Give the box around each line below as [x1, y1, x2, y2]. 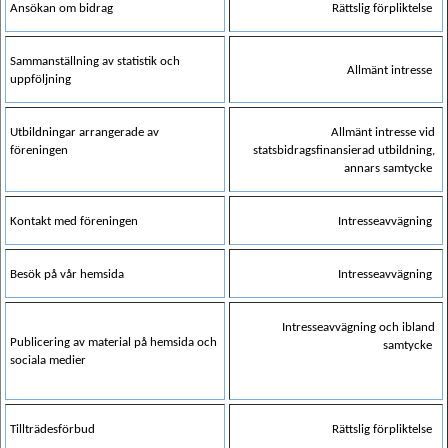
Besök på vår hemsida [10, 268, 124, 282]
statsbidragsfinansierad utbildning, [253, 144, 435, 158]
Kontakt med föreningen [10, 215, 138, 229]
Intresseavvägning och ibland [282, 321, 435, 335]
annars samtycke [344, 162, 432, 176]
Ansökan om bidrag [10, 2, 113, 16]
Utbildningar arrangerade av [10, 126, 159, 140]
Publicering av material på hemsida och [10, 336, 217, 350]
